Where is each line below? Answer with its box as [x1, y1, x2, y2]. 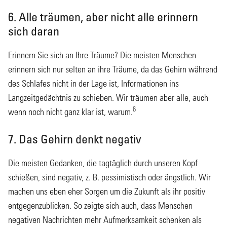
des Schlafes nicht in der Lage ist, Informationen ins [8, 78, 179, 89]
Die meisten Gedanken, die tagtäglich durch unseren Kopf [8, 157, 198, 168]
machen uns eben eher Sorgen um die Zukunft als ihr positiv [8, 185, 205, 197]
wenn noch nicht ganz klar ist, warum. [8, 106, 133, 117]
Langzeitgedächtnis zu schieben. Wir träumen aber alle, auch [8, 92, 208, 103]
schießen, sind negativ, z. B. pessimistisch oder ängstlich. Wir [8, 171, 211, 182]
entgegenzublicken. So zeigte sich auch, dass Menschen [8, 200, 193, 211]
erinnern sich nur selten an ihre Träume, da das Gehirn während [8, 63, 217, 74]
